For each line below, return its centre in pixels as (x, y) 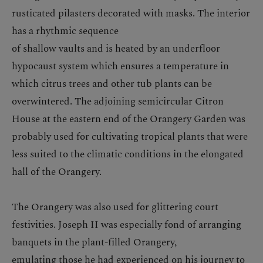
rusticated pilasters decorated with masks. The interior (131, 12)
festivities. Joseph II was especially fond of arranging (127, 224)
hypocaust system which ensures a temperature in (120, 65)
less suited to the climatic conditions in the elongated (128, 153)
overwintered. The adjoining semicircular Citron (118, 100)
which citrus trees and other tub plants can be (112, 83)
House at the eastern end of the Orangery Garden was (129, 118)
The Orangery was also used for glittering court (115, 206)
